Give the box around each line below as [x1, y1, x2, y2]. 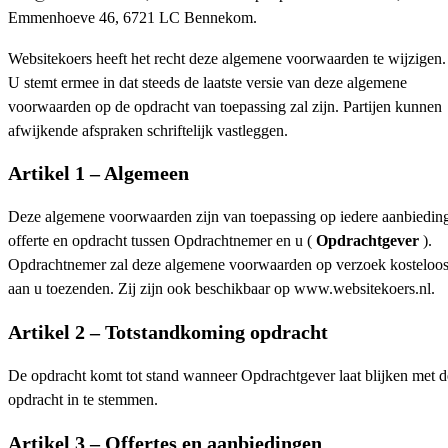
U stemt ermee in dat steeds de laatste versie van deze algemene [8, 73, 407, 92]
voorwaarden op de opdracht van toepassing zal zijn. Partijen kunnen [8, 97, 442, 116]
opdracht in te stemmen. [8, 390, 158, 409]
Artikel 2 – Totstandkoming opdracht [8, 321, 328, 344]
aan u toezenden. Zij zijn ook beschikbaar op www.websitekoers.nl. [8, 280, 435, 299]
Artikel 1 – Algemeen [8, 162, 189, 185]
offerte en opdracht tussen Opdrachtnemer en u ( [8, 232, 316, 251]
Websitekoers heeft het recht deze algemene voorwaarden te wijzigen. [8, 49, 446, 68]
